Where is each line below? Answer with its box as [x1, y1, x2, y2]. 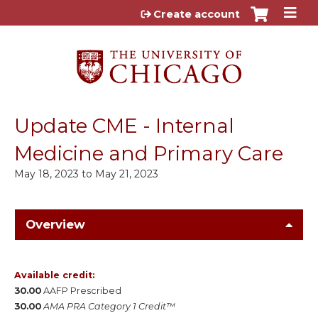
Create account [153, 8, 240, 21]
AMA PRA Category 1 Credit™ [43, 300, 175, 312]
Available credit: [14, 269, 97, 280]
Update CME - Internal [14, 113, 234, 138]
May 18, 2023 [14, 167, 79, 180]
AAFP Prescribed [43, 285, 121, 296]
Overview [26, 216, 85, 231]
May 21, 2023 [95, 167, 158, 180]
